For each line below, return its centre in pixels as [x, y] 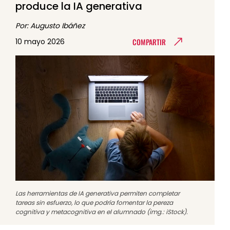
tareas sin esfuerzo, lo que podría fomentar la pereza [94, 203]
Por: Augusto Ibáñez [50, 26]
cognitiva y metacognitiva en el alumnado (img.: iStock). [102, 212]
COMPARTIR [149, 42]
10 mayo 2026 [40, 41]
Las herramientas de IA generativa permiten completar [98, 193]
